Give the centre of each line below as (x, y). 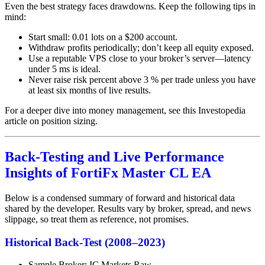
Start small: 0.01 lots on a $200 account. (103, 37)
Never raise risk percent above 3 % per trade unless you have (142, 80)
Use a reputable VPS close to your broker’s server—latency (140, 59)
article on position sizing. (51, 121)
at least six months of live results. (90, 91)
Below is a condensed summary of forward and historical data (120, 198)
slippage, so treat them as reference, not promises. (97, 219)
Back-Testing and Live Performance (114, 157)
